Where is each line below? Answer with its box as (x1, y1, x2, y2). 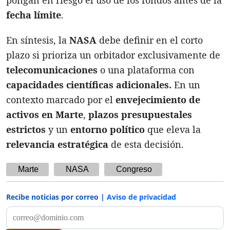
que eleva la (145, 123, 201, 136)
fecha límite (6, 8, 61, 21)
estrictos (6, 123, 46, 136)
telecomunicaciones (6, 63, 98, 76)
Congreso (116, 164, 152, 174)
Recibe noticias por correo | (6, 191, 107, 202)
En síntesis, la (6, 33, 69, 46)
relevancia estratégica (6, 138, 108, 150)
